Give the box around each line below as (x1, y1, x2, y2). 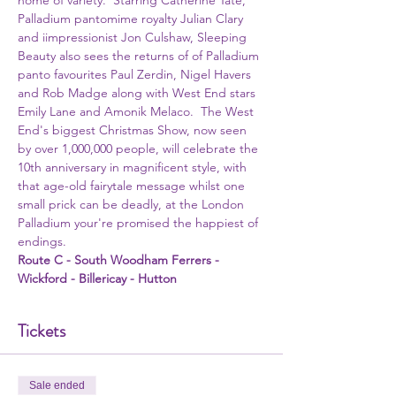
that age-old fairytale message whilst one (18, 178, 248, 194)
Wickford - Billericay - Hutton (18, 270, 180, 286)
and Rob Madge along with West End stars (18, 85, 259, 101)
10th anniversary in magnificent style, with (18, 159, 250, 175)
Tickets (18, 318, 65, 344)
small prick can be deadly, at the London (18, 196, 247, 212)
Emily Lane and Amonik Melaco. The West (18, 103, 257, 119)
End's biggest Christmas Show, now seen (18, 122, 250, 138)
